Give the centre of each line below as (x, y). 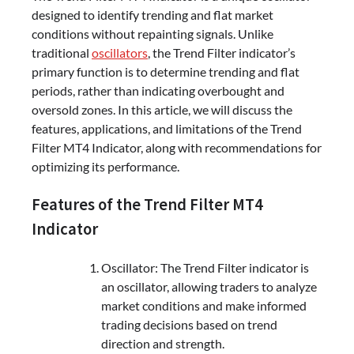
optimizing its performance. (105, 167)
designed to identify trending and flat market (153, 15)
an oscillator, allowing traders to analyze (209, 286)
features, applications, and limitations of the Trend (167, 129)
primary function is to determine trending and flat (166, 72)
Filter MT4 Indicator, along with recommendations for (177, 148)
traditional (62, 53)
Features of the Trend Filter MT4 (147, 205)
